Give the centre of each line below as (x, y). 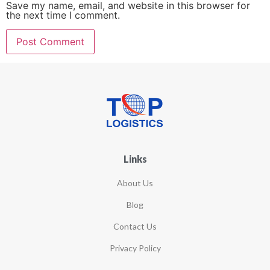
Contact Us (135, 227)
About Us (135, 183)
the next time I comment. (63, 15)
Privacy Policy (135, 248)
